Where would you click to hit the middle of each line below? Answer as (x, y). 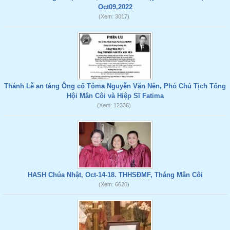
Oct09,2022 (115, 7)
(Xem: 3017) (114, 16)
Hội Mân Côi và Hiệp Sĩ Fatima (115, 96)
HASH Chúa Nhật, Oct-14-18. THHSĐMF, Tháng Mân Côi (115, 175)
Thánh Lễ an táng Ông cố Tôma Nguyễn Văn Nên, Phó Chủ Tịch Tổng (115, 86)
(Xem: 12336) (114, 105)
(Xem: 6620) (114, 184)
